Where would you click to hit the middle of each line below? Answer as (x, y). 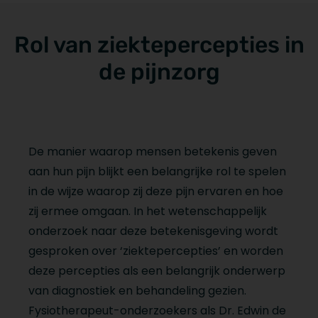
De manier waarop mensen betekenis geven (153, 152)
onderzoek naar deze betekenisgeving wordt (153, 231)
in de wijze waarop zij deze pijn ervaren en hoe (156, 192)
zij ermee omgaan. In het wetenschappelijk (148, 212)
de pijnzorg (159, 72)
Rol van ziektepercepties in (159, 45)
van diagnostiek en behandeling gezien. (137, 291)
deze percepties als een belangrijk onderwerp (157, 271)
